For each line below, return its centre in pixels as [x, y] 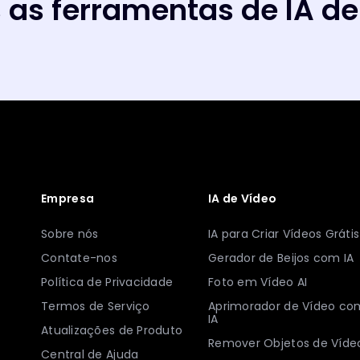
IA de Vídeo [243, 198]
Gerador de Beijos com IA [281, 258]
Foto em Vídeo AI [258, 282]
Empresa [68, 198]
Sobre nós [70, 233]
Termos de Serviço [96, 306]
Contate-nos [79, 258]
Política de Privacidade [107, 282]
